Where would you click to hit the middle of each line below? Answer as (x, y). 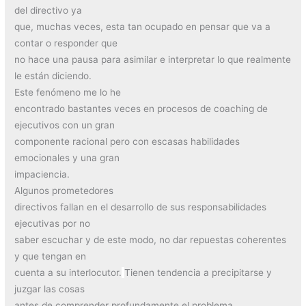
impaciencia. (42, 175)
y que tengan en (51, 256)
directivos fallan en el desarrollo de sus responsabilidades (141, 207)
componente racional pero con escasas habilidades (127, 142)
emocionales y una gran (67, 158)
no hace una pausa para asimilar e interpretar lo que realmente (153, 60)
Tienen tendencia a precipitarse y (198, 273)
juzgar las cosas (50, 289)
